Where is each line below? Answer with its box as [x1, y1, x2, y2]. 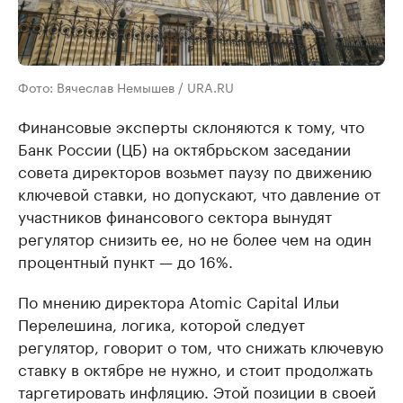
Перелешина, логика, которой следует [18, 311, 305, 336]
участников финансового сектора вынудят [18, 203, 332, 228]
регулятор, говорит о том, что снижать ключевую [18, 334, 383, 358]
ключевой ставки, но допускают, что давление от [18, 181, 381, 205]
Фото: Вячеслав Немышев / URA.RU [18, 76, 234, 97]
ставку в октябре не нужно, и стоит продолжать [18, 356, 372, 381]
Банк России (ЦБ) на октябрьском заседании [18, 136, 351, 160]
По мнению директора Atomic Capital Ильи [18, 289, 339, 313]
